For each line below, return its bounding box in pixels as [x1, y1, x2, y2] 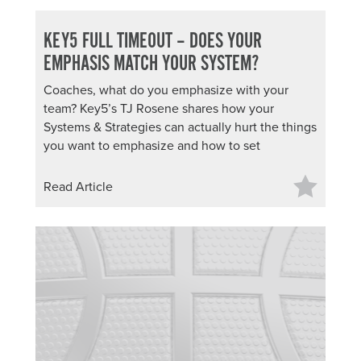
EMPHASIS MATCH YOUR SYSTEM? [44, 51, 259, 77]
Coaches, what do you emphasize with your [44, 82, 288, 98]
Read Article [44, 179, 113, 195]
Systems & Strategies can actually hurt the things [44, 119, 317, 135]
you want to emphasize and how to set [44, 138, 260, 154]
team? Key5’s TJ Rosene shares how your [44, 101, 274, 117]
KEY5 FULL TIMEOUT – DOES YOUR [44, 28, 262, 55]
